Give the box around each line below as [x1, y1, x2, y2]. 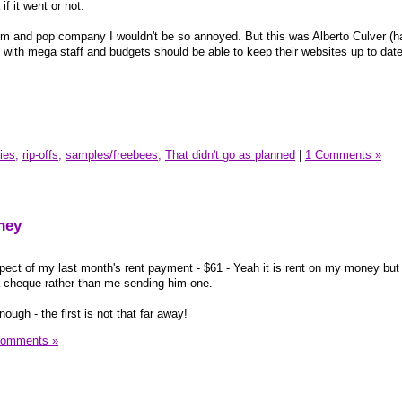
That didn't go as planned [165, 148, 295, 162]
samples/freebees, [66, 148, 162, 162]
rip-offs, [22, 148, 62, 162]
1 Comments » [305, 148, 381, 162]
